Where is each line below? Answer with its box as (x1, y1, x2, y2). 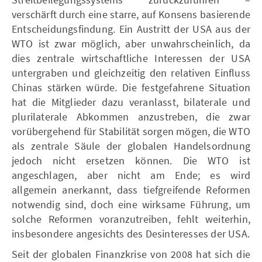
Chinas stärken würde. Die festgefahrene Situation (12, 80, 250, 94)
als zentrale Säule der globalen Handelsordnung (12, 139, 250, 153)
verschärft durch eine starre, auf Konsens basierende (12, 7, 250, 21)
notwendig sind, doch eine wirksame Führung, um (12, 197, 250, 211)
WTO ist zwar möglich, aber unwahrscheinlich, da (12, 36, 250, 50)
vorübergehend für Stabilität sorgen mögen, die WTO (12, 124, 251, 138)
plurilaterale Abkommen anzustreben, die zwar (12, 109, 250, 123)
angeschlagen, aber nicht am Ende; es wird (12, 168, 250, 182)
